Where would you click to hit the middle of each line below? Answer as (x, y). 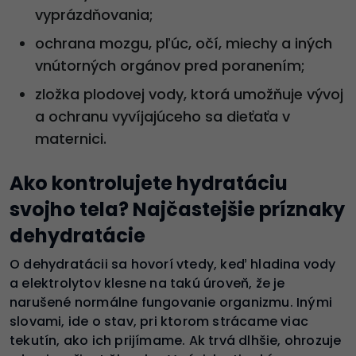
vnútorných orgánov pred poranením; (170, 65)
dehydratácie (77, 235)
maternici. (71, 138)
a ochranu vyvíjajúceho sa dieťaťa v (163, 116)
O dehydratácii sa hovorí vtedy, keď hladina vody (173, 264)
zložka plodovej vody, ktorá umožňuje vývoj (189, 94)
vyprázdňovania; (94, 14)
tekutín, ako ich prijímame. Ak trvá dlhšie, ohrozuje (176, 340)
